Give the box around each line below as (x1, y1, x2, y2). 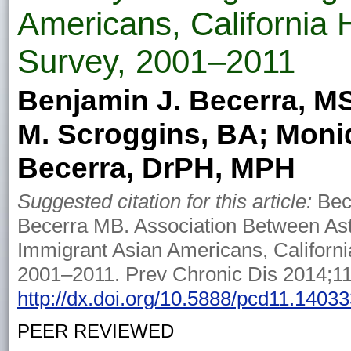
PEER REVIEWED (17, 320, 174, 342)
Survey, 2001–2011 (17, 43, 295, 80)
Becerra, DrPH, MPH (17, 151, 295, 184)
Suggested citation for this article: (17, 190, 312, 213)
